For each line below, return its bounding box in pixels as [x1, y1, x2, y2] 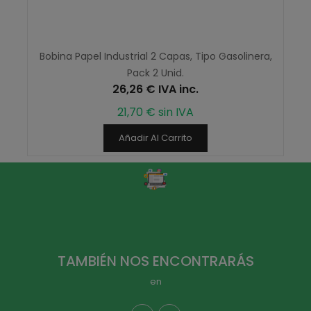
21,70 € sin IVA [117, 103, 194, 120]
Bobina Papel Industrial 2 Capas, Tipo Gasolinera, [39, 49, 272, 63]
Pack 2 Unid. [127, 65, 184, 80]
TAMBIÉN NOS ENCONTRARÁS [57, 251, 254, 271]
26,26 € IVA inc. [112, 81, 199, 97]
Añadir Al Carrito [119, 131, 192, 144]
